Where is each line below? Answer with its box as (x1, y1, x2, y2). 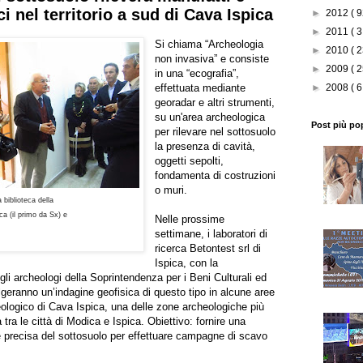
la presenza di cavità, (155, 140, 256, 153)
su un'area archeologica (155, 111, 266, 124)
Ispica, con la (155, 257, 219, 270)
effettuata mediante (155, 82, 246, 95)
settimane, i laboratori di (155, 228, 268, 241)
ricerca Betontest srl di (155, 242, 262, 255)
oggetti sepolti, (155, 155, 224, 168)
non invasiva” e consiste (155, 53, 270, 66)
